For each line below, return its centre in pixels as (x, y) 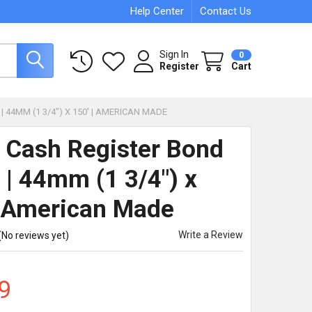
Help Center (157, 11)
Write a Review (211, 234)
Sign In (174, 54)
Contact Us (226, 11)
